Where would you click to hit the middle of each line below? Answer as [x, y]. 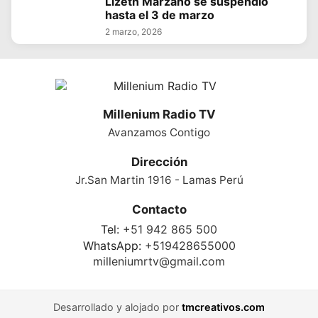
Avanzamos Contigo [159, 133]
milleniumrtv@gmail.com [159, 261]
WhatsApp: [114, 245]
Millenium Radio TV [159, 115]
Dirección [159, 162]
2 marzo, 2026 [133, 32]
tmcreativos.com [223, 307]
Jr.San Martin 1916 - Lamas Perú [159, 180]
